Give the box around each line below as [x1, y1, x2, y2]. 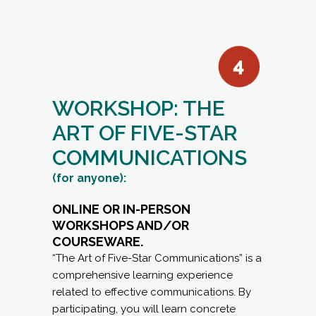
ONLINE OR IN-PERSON [52, 202, 190, 217]
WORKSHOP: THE [52, 96, 225, 121]
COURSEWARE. [52, 234, 143, 250]
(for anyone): [52, 171, 126, 186]
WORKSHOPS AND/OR [52, 218, 189, 233]
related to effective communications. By [52, 286, 251, 299]
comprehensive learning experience [52, 269, 233, 282]
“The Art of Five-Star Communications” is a [52, 252, 262, 265]
